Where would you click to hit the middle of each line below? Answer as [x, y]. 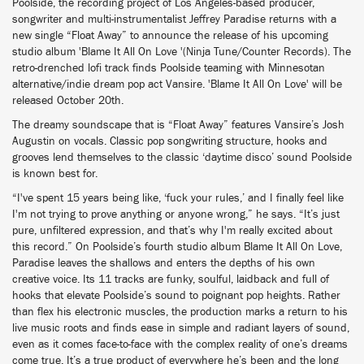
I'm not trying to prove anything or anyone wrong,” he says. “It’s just [176, 214]
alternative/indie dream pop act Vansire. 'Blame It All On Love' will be [177, 84]
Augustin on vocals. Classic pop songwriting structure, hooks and [170, 141]
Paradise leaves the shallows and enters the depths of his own [164, 263]
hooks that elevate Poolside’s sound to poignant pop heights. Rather [176, 296]
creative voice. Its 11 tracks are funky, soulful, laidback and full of [171, 279]
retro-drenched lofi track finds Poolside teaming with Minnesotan [169, 68]
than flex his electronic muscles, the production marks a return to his [180, 312]
